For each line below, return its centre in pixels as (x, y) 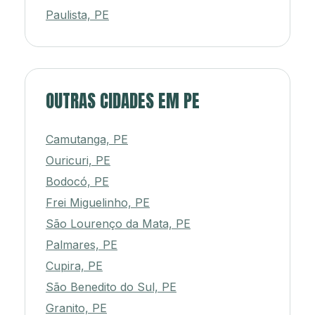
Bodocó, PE (77, 182)
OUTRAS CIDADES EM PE (123, 101)
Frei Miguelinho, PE (98, 203)
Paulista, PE (77, 15)
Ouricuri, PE (78, 161)
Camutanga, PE (87, 140)
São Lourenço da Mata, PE (118, 224)
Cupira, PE (74, 266)
